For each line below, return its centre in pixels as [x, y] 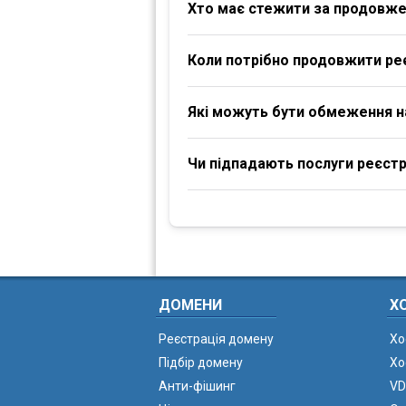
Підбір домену [201, 362]
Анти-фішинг [197, 386]
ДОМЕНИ [190, 305]
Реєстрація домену [216, 339]
